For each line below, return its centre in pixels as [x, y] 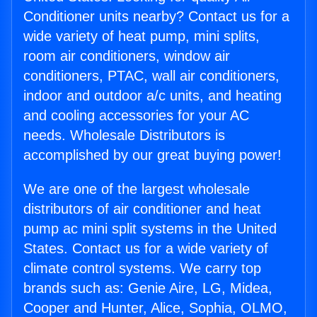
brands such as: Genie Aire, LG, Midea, [148, 288]
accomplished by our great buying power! [152, 155]
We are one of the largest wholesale [137, 189]
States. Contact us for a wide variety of [146, 248]
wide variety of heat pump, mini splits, [142, 36]
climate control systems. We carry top [142, 268]
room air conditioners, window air [127, 56]
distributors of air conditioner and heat [142, 209]
